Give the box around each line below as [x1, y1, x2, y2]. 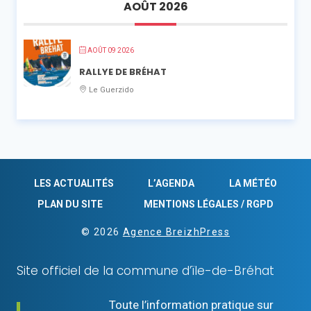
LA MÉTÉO [229, 177, 278, 189]
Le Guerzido [87, 85, 134, 95]
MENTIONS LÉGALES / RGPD [144, 199, 274, 210]
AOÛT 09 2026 [87, 47, 134, 55]
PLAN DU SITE [37, 199, 103, 210]
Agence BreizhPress [122, 226, 230, 238]
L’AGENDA [148, 177, 195, 189]
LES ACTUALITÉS [33, 177, 114, 189]
